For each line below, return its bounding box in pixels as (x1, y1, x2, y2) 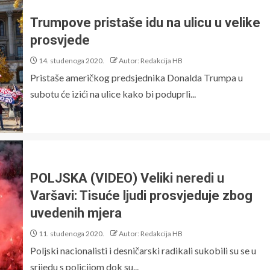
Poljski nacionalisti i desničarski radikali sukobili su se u (30, 244, 256, 256)
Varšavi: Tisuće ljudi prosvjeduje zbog (30, 187, 253, 203)
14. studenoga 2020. (37, 56, 104, 65)
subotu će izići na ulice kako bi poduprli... (30, 88, 196, 99)
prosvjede (30, 33, 90, 48)
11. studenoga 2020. (37, 228, 104, 238)
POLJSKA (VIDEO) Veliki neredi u (30, 170, 224, 186)
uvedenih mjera (30, 205, 122, 221)
